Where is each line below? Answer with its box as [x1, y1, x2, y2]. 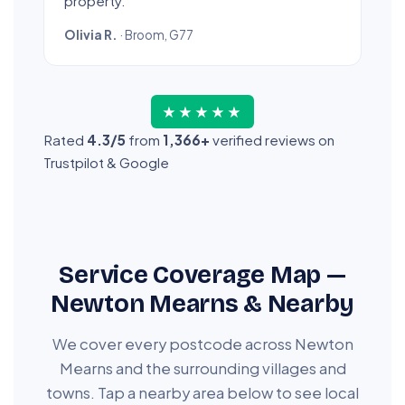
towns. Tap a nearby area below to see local [46, 383, 359, 403]
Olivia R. [64, 27, 118, 43]
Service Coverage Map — [59, 260, 346, 290]
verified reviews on [210, 131, 334, 149]
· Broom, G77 [118, 27, 193, 43]
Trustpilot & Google [43, 154, 169, 172]
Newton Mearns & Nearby [50, 289, 355, 319]
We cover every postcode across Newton [52, 334, 353, 354]
